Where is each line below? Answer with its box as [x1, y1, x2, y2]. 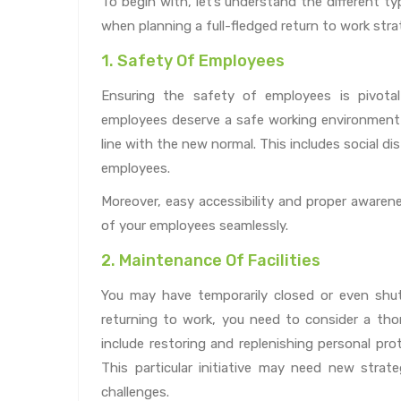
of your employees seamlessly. [101, 217, 288, 234]
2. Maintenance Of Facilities [101, 250, 320, 270]
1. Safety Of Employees [101, 50, 285, 71]
